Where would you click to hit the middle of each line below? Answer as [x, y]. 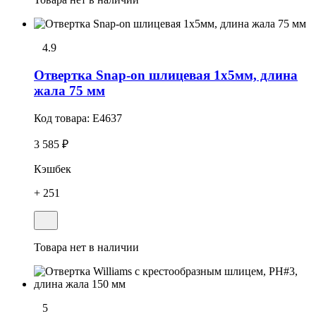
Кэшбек [53, 169]
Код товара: [63, 118]
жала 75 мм [69, 90]
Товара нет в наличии [86, 247]
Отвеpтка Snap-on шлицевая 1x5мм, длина [166, 75]
